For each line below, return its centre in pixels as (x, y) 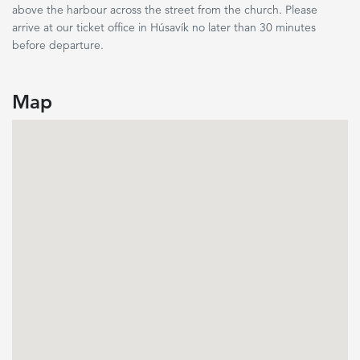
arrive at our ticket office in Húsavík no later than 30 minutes (164, 27)
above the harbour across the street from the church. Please (165, 10)
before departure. (58, 45)
